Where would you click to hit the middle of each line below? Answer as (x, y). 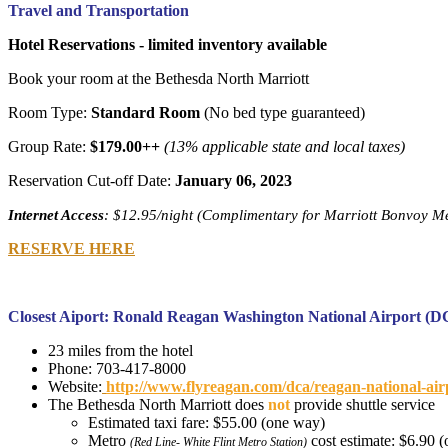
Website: (75, 386)
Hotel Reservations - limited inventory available (169, 44)
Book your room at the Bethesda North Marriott (158, 78)
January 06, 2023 (233, 180)
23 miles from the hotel (122, 350)
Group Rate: (49, 146)
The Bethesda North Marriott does (158, 404)
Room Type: (49, 112)
